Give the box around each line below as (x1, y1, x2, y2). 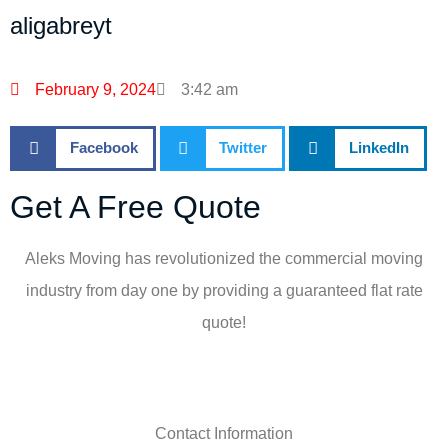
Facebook (69, 139, 138, 157)
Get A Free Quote (10, 188, 261, 225)
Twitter (219, 139, 267, 157)
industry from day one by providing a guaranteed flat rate (25, 281, 423, 299)
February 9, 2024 (35, 80, 156, 98)
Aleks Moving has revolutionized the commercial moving (25, 249, 423, 267)
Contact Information (155, 425, 293, 443)
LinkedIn (348, 139, 409, 157)
